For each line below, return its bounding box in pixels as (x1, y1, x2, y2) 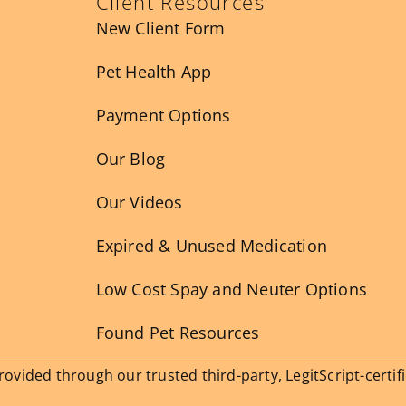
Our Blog (95, 147, 166, 169)
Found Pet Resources (95, 321, 260, 343)
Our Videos (95, 190, 183, 213)
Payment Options (95, 103, 231, 126)
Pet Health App (95, 60, 212, 82)
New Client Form (95, 16, 226, 39)
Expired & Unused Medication (95, 234, 327, 256)
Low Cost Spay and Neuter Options (95, 277, 367, 300)
